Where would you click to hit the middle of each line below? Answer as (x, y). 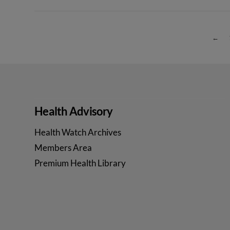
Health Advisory (74, 111)
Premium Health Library (80, 163)
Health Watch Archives (78, 132)
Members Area (63, 148)
